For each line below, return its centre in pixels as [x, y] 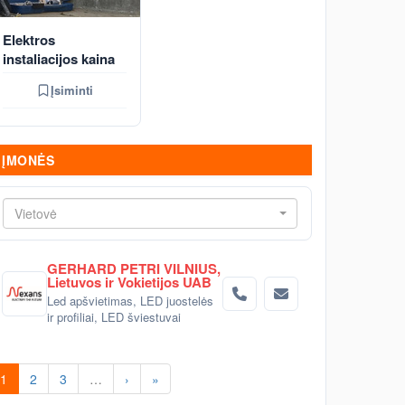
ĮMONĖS [28, 160]
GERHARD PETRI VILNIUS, [134, 268]
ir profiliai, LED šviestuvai [114, 317]
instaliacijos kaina [59, 59]
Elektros [29, 40]
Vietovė [36, 213]
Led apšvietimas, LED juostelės [130, 301]
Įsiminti [72, 90]
